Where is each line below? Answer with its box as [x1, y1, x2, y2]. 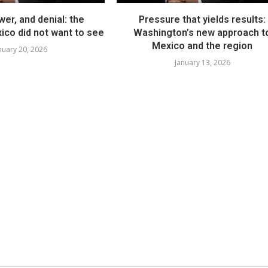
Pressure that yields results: [139, 13, 266, 25]
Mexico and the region [152, 39, 253, 51]
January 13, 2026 [174, 57, 230, 68]
